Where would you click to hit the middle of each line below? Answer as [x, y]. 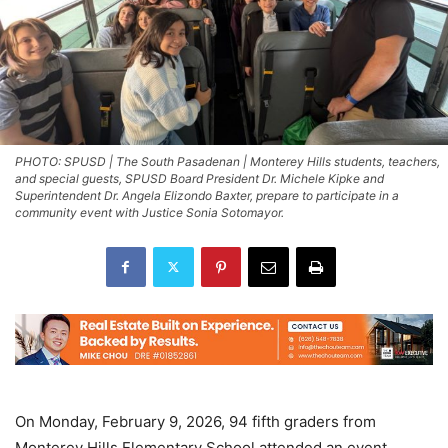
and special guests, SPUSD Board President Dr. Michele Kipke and [199, 178]
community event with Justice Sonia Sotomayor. [149, 212]
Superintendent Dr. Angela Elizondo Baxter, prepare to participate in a [207, 195]
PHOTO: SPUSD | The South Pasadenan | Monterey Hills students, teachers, [227, 161]
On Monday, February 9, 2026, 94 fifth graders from [195, 422]
